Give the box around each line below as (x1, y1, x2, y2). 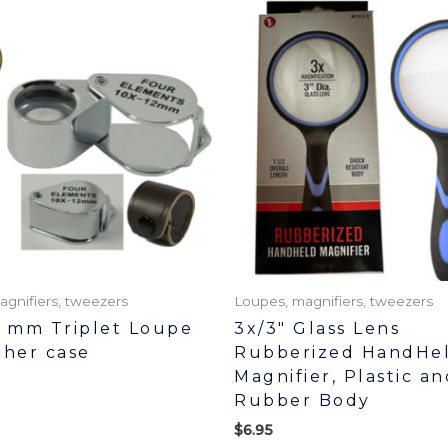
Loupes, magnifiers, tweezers (234, 293, 433, 310)
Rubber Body (234, 391, 371, 411)
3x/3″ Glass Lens (234, 319, 400, 339)
